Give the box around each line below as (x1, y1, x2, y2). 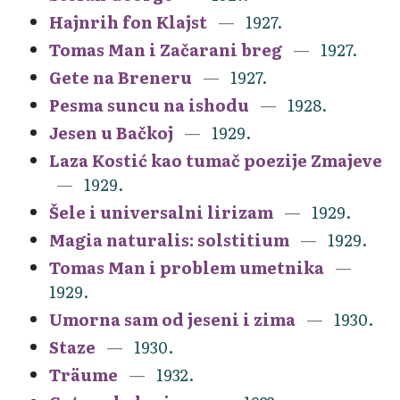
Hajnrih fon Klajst (49, 9, 207, 34)
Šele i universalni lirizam (49, 199, 273, 224)
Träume (49, 362, 118, 387)
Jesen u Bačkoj (49, 120, 173, 145)
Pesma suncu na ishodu (49, 92, 249, 117)
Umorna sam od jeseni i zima (49, 306, 296, 331)
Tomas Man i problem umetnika (49, 254, 324, 279)
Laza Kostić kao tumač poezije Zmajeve (49, 147, 382, 172)
